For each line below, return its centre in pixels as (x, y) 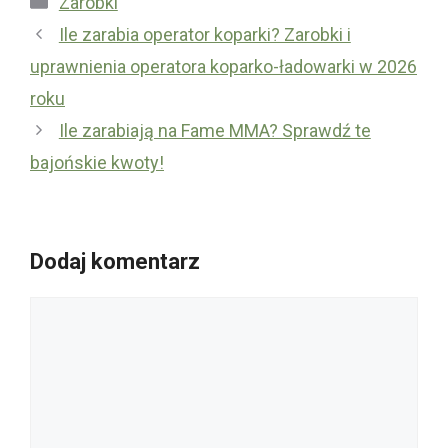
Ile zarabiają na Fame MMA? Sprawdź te (214, 130)
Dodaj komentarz (115, 261)
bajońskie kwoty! (97, 162)
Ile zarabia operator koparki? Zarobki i (204, 34)
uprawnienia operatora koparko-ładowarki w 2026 (223, 66)
